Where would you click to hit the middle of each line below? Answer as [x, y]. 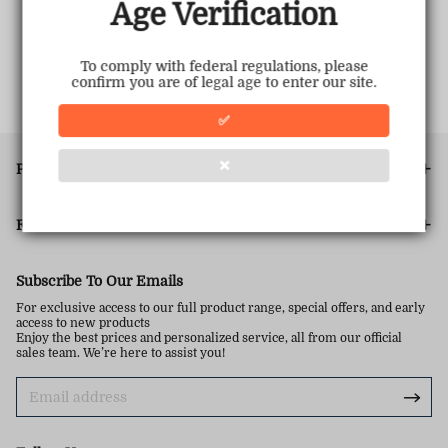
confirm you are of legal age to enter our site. [224, 82]
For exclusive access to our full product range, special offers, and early [220, 308]
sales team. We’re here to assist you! [120, 353]
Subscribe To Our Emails [99, 281]
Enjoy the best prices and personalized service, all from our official [209, 338]
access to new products [83, 323]
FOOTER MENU [70, 225]
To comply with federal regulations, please [224, 66]
